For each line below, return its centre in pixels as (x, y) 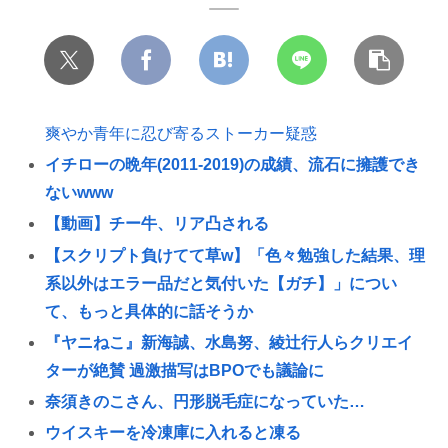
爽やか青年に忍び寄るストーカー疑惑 (181, 134)
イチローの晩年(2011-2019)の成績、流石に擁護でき (233, 165)
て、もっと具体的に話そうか (149, 311)
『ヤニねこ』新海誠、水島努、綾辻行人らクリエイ (229, 342)
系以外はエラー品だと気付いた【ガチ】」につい (221, 283)
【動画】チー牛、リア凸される (157, 224)
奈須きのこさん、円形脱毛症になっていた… (205, 401)
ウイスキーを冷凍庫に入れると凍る (173, 433)
